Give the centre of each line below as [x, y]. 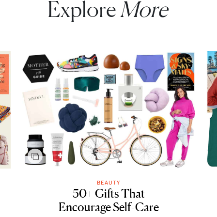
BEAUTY [108, 183]
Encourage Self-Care [108, 207]
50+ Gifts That [108, 194]
